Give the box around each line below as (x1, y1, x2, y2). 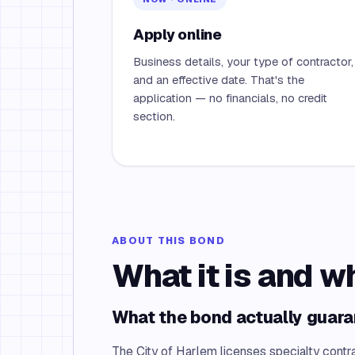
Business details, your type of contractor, (133, 54, 353, 69)
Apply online (133, 25, 222, 44)
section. (133, 109, 175, 124)
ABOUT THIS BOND (112, 234, 225, 247)
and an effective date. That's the (133, 72, 304, 87)
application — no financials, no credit (133, 90, 327, 105)
